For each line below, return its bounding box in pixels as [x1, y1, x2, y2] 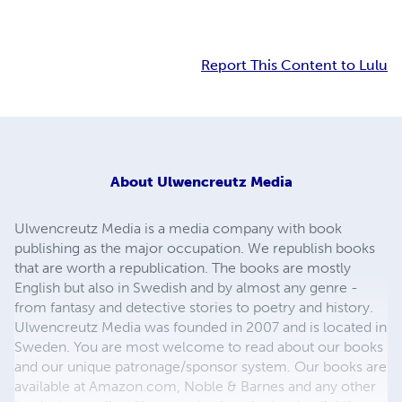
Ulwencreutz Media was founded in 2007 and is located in [14, 319, 387, 336]
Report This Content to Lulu [201, 56, 388, 74]
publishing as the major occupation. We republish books [14, 240, 375, 258]
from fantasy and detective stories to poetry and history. [14, 299, 373, 317]
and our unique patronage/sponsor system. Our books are [14, 358, 387, 376]
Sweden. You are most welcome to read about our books [14, 338, 383, 356]
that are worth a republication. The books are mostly [14, 259, 351, 277]
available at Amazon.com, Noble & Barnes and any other [14, 378, 376, 396]
